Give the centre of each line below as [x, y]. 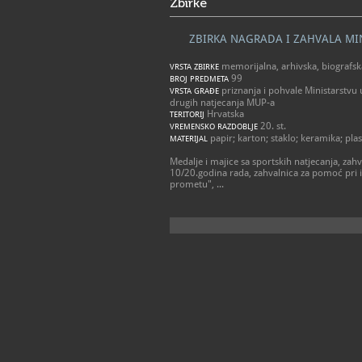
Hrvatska [224, 114]
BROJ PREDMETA [199, 79]
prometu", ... [197, 184]
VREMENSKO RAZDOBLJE [214, 126]
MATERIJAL [189, 139]
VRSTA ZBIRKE [194, 67]
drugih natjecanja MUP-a [222, 103]
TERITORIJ [187, 114]
